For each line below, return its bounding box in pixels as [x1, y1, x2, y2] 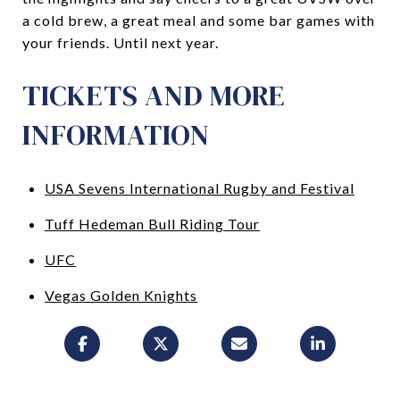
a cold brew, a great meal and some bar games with [22, 11, 375, 29]
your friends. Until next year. [22, 33, 219, 51]
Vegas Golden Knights [44, 286, 197, 304]
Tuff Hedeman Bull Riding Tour [44, 214, 260, 232]
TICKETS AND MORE [22, 75, 286, 115]
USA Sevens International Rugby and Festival [44, 179, 354, 196]
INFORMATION [22, 114, 210, 154]
